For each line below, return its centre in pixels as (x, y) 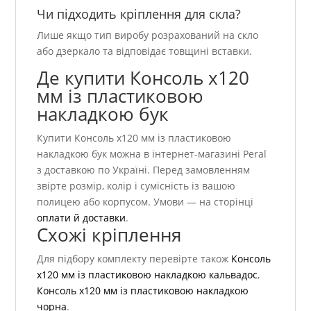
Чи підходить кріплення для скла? (139, 14)
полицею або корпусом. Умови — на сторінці (145, 202)
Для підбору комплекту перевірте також (134, 259)
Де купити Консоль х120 (143, 78)
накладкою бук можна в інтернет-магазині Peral (152, 154)
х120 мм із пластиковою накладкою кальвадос (148, 275)
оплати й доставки (82, 218)
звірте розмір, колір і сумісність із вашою (136, 186)
